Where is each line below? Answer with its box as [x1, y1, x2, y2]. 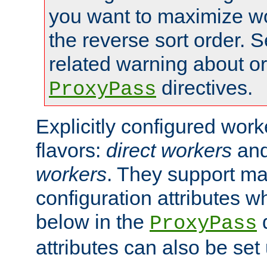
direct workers [106, 138, 232, 162]
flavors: [36, 138, 106, 162]
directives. [156, 76, 253, 99]
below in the [36, 210, 150, 233]
